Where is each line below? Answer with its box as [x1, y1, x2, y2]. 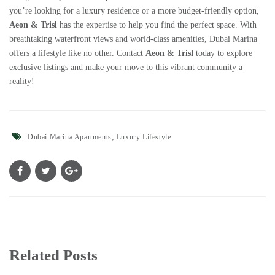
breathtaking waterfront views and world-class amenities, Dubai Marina [9, 34, 257, 44]
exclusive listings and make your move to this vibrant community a [9, 63, 242, 72]
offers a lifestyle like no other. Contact [9, 48, 145, 58]
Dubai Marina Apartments [28, 133, 112, 142]
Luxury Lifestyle [116, 133, 171, 142]
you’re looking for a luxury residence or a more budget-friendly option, [9, 6, 259, 16]
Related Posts [9, 247, 98, 264]
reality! [9, 77, 34, 87]
